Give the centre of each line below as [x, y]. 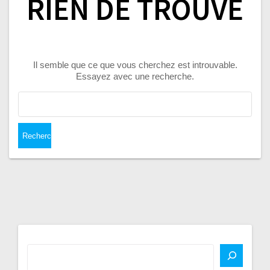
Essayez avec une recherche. [135, 76]
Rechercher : [160, 97]
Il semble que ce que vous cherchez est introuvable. [135, 64]
